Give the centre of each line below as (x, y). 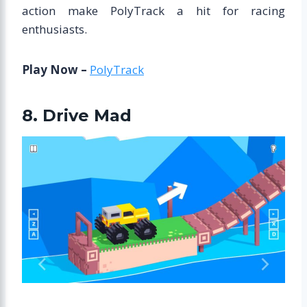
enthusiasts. (54, 29)
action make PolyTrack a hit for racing (153, 10)
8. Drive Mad (77, 115)
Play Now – (56, 69)
